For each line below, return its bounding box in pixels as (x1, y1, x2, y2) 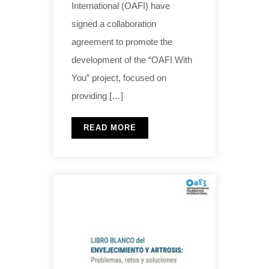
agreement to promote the (71, 36, 172, 47)
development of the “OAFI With (71, 54, 192, 65)
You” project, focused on (71, 72, 166, 83)
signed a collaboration (71, 18, 156, 29)
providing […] (71, 90, 123, 101)
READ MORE (83, 122, 136, 132)
